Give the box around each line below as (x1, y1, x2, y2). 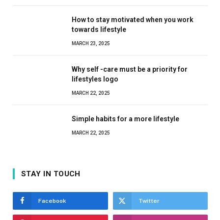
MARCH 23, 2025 (72, 40, 110, 46)
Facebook (38, 197, 66, 204)
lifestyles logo (72, 75, 118, 83)
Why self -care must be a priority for (72, 65, 188, 73)
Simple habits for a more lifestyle (72, 114, 179, 123)
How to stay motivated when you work (72, 15, 193, 24)
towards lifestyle (72, 25, 126, 33)
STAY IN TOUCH (21, 169, 81, 178)
